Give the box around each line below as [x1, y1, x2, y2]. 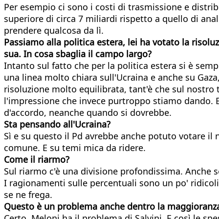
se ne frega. [4, 188, 52, 200]
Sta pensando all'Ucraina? [4, 118, 110, 130]
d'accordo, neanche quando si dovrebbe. [4, 106, 172, 118]
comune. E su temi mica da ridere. [4, 141, 146, 153]
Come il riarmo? [4, 153, 69, 165]
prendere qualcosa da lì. [4, 24, 104, 36]
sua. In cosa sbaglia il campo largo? [4, 47, 152, 60]
